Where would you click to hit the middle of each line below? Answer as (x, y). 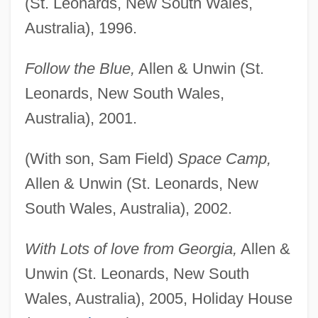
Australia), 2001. (81, 118)
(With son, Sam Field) (101, 158)
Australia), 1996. (81, 28)
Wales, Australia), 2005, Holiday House (158, 298)
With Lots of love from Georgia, (131, 248)
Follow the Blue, (79, 68)
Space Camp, (224, 158)
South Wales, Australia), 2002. (128, 208)
